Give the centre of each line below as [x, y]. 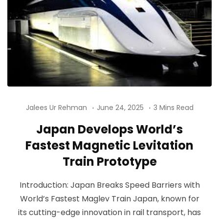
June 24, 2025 [120, 108]
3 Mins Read [173, 108]
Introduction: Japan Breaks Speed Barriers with [109, 185]
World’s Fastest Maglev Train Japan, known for [109, 199]
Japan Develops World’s [109, 130]
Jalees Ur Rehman [56, 108]
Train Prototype [109, 162]
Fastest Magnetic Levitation [109, 146]
